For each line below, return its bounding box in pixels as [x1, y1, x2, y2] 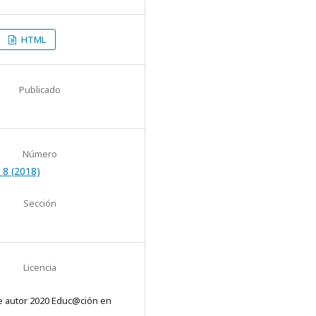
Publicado [18, 83, 61, 96]
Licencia [23, 260, 56, 274]
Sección [23, 196, 56, 209]
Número [22, 147, 57, 160]
